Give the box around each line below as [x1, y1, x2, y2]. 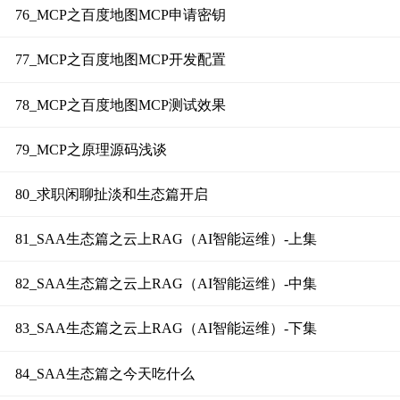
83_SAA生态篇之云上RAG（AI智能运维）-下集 [14, 321, 317, 337]
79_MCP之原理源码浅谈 [14, 141, 167, 157]
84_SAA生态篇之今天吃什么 [14, 365, 195, 381]
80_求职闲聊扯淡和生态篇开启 [14, 186, 208, 202]
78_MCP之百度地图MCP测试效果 [14, 96, 226, 112]
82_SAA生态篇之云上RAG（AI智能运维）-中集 [14, 276, 317, 292]
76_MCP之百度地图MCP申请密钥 [14, 7, 226, 23]
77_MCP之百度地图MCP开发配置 [14, 52, 226, 68]
